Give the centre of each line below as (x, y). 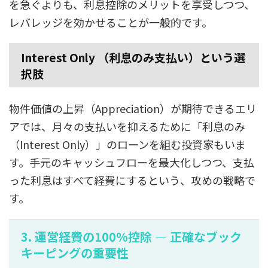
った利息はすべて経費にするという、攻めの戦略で (132, 180)
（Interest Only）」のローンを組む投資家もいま (127, 144)
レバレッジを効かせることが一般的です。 (111, 22)
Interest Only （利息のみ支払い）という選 (133, 57)
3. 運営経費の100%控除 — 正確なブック (131, 236)
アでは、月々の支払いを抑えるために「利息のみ (127, 126)
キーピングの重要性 (75, 252)
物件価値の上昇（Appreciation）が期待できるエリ (133, 108)
